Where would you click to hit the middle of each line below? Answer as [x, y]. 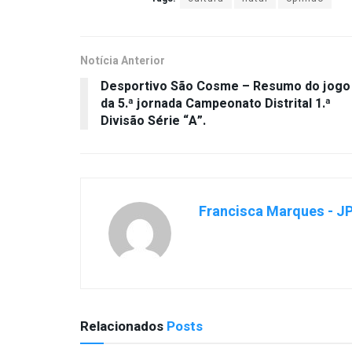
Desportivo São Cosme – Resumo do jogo [225, 86]
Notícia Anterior [123, 60]
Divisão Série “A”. [153, 121]
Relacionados [122, 326]
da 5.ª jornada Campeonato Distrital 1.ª [216, 103]
